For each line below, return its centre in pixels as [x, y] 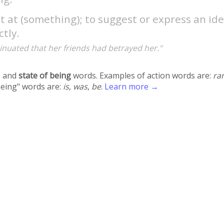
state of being [45, 76]
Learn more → [132, 87]
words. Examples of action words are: [142, 76]
